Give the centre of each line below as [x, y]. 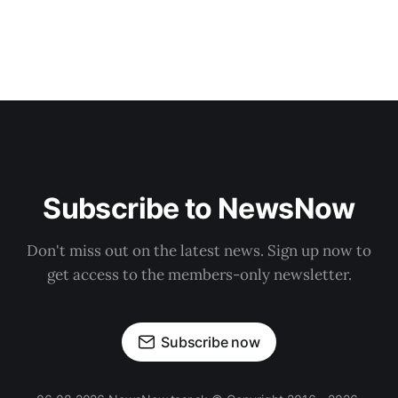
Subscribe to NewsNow [199, 208]
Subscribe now [211, 342]
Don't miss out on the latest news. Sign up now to [199, 251]
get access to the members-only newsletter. [199, 275]
